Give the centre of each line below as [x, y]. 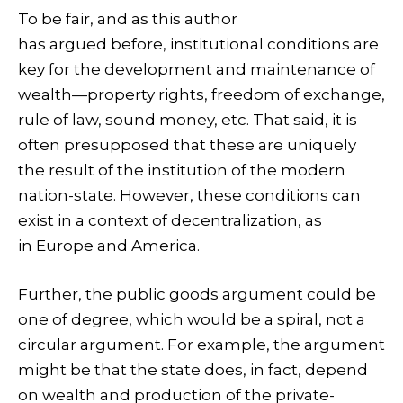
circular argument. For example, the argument [201, 345]
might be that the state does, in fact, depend [193, 370]
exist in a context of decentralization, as [170, 221]
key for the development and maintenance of [197, 70]
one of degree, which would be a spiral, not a [192, 320]
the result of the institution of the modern [182, 170]
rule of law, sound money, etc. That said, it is [188, 120]
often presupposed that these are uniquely [187, 145]
